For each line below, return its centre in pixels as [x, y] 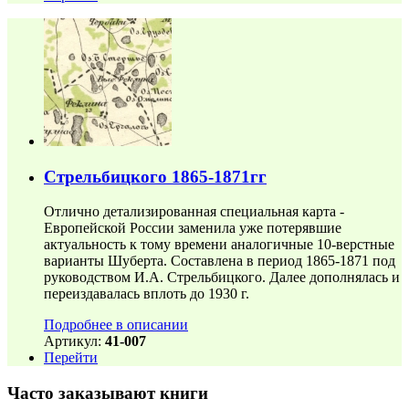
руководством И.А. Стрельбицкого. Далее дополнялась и [222, 278]
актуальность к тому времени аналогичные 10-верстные [219, 245]
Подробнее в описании [116, 325]
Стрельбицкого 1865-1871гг [155, 176]
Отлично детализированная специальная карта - [194, 212]
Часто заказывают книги [108, 393]
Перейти [71, 358]
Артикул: [74, 341]
